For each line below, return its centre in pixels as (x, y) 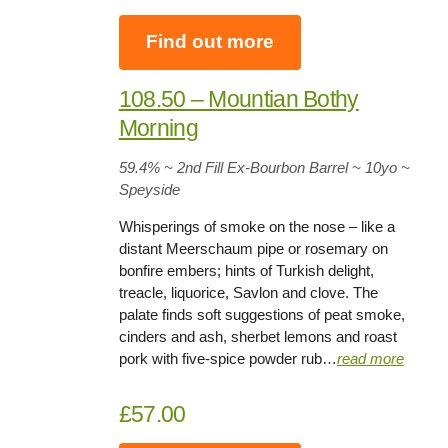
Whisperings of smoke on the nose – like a (256, 226)
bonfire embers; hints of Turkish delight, (246, 270)
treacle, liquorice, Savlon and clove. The (248, 292)
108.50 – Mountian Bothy (238, 98)
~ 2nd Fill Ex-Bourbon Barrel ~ (260, 167)
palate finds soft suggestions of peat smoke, (261, 314)
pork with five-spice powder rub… (227, 358)
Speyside (149, 189)
